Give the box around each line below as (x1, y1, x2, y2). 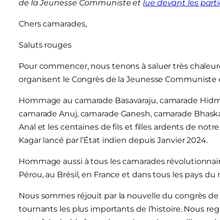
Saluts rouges (19, 40, 72, 50)
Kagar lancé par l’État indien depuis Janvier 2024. (19, 135, 208, 145)
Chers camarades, (19, 19, 87, 28)
